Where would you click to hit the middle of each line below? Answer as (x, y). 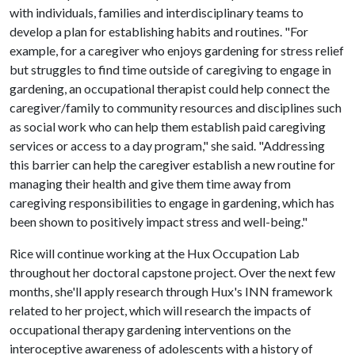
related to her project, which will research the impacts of (160, 310)
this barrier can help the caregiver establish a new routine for (172, 164)
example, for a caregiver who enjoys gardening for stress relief (177, 50)
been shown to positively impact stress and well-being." (158, 221)
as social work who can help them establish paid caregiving (168, 126)
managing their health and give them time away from (150, 183)
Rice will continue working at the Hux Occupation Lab (155, 253)
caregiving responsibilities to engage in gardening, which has (172, 202)
